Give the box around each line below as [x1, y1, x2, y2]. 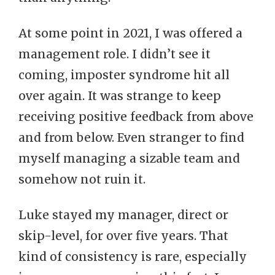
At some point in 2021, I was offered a [18, 26, 242, 41]
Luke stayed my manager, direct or [18, 207, 228, 222]
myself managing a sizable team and [18, 151, 240, 166]
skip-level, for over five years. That [18, 228, 228, 243]
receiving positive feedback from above [18, 109, 254, 124]
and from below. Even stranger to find [18, 130, 244, 145]
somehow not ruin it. [18, 172, 145, 187]
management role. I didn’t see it [18, 47, 211, 61]
